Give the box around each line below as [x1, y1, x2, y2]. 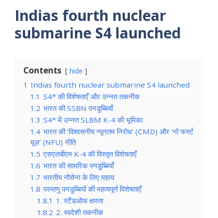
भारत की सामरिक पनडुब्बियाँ [43, 160, 114, 170]
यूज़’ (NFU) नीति [30, 137, 76, 147]
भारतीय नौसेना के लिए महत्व [43, 172, 114, 182]
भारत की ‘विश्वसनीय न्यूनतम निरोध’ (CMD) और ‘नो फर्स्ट [43, 126, 194, 136]
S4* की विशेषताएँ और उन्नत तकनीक [43, 91, 140, 101]
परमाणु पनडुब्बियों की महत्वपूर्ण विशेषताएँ [43, 183, 142, 194]
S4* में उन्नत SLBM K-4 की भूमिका [43, 114, 143, 125]
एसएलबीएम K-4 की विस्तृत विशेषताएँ [43, 148, 137, 159]
